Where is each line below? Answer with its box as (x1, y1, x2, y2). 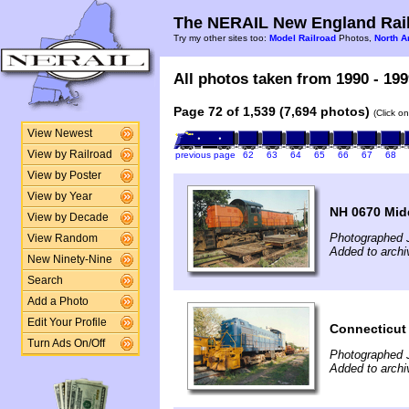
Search (26, 275, 63, 286)
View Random (26, 233, 98, 244)
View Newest (26, 128, 92, 139)
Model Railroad (269, 33, 336, 43)
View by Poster (26, 170, 101, 181)
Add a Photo (26, 296, 89, 307)
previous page (174, 149, 236, 160)
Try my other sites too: (173, 33, 269, 43)
